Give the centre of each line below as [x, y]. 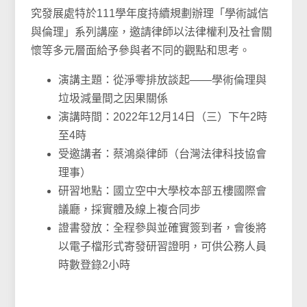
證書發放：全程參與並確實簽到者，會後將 [163, 228]
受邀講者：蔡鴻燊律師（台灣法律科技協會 [163, 154]
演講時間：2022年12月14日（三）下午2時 [163, 117]
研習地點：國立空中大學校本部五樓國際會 [163, 191]
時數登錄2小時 [95, 265]
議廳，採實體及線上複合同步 [130, 210]
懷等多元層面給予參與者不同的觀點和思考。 [141, 51]
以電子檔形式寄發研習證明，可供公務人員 [163, 247]
